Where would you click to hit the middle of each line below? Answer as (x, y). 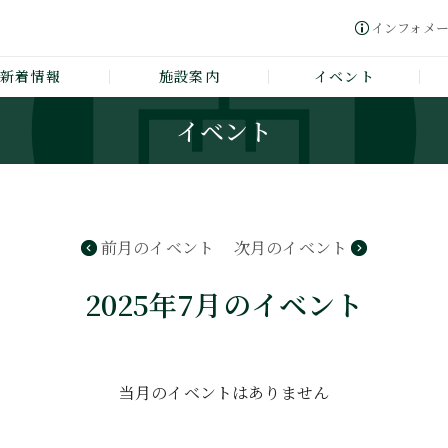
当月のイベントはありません (224, 392)
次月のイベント (291, 247)
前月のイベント (157, 247)
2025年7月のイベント (224, 304)
